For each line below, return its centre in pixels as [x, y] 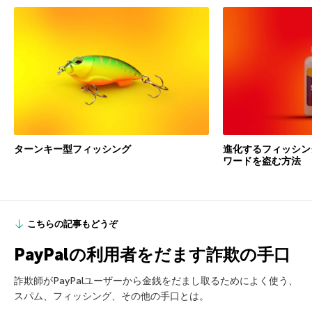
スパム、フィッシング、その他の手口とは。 [111, 296]
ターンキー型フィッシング [72, 149]
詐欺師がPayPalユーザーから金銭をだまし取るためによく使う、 [156, 281]
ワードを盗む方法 [262, 161]
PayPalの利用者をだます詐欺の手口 [152, 254]
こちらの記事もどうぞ [72, 224]
